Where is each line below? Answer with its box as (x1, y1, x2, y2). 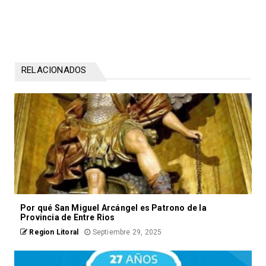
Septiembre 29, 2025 (90, 227, 162, 236)
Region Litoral (27, 227, 79, 236)
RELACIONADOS (21, 64, 87, 75)
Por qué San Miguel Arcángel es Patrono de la (20, 202, 207, 213)
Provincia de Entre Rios (20, 212, 115, 222)
